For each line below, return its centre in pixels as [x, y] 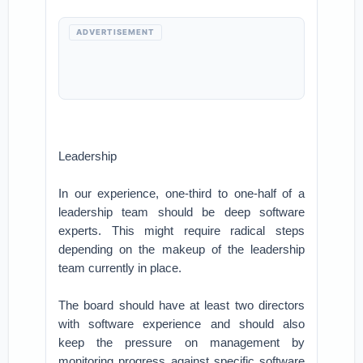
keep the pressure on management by [181, 342]
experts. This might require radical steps [181, 231]
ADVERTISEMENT [116, 32]
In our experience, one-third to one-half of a [181, 193]
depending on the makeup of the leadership [181, 249]
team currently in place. [120, 268]
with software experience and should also [181, 324]
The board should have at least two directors [181, 305]
